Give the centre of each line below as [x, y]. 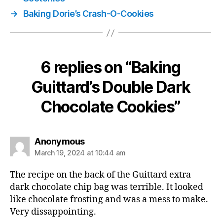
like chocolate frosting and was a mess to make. [109, 200]
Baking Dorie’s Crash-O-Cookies [88, 14]
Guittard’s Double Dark [110, 87]
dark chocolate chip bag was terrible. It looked [107, 187]
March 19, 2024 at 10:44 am [80, 153]
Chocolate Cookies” [110, 107]
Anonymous [60, 141]
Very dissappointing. [53, 212]
